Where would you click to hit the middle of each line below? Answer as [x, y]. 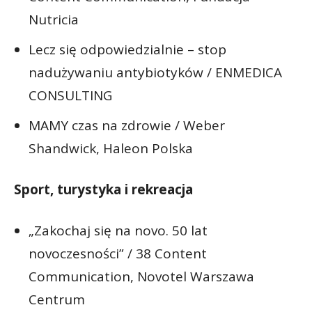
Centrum [57, 299]
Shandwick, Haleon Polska [111, 148]
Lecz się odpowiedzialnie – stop [127, 49]
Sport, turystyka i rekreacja [103, 189]
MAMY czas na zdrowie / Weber [127, 125]
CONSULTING [70, 95]
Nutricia [54, 19]
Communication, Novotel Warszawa [141, 276]
